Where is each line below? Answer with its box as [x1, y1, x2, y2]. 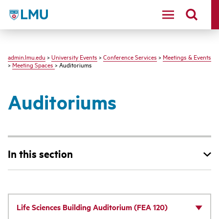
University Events [51, 52, 97, 61]
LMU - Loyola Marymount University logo [7, 7, 149, 19]
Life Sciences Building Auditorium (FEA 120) [16, 201, 168, 213]
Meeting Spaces [12, 60, 55, 69]
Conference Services [103, 52, 157, 61]
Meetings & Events [163, 52, 211, 61]
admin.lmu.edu [8, 52, 45, 61]
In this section [8, 147, 73, 160]
